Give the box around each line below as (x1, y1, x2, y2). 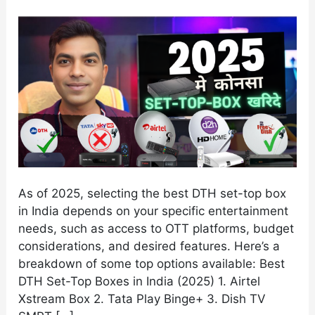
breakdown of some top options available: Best (18, 257, 285, 271)
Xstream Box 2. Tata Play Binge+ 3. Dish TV (18, 292, 266, 307)
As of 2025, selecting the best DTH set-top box (18, 186, 287, 201)
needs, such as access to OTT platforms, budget (18, 221, 295, 236)
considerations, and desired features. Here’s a (18, 239, 281, 254)
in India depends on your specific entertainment (18, 204, 289, 219)
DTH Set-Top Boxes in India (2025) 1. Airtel (18, 274, 261, 289)
